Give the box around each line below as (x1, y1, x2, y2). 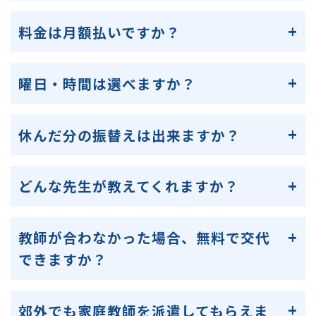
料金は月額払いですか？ (18, 21, 181, 42)
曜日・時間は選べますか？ (18, 73, 197, 94)
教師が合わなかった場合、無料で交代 (18, 227, 271, 248)
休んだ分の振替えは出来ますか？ (18, 124, 241, 145)
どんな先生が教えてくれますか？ (18, 176, 240, 197)
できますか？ (18, 249, 108, 270)
